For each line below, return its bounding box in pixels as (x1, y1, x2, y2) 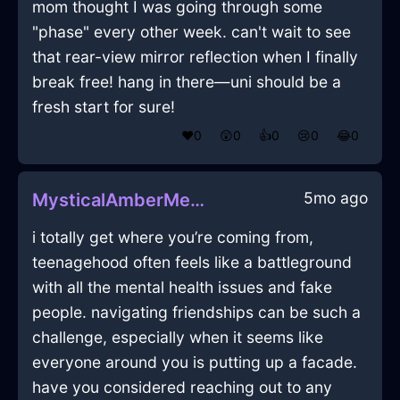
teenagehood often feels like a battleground (32, 253, 352, 272)
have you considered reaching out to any (32, 378, 332, 397)
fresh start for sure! (32, 97, 175, 117)
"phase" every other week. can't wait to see (32, 22, 351, 42)
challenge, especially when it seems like (32, 328, 323, 347)
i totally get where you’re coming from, (32, 228, 313, 247)
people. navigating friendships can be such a (32, 303, 361, 322)
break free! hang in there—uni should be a (32, 72, 341, 92)
